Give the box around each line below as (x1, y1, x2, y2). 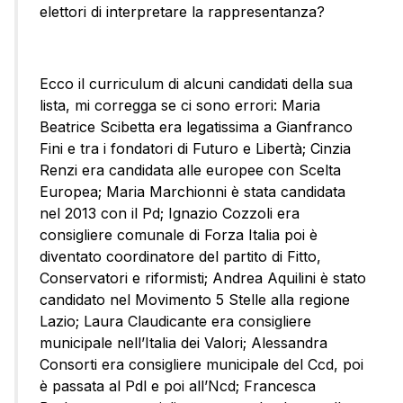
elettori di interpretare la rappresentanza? (40, 3, 325, 22)
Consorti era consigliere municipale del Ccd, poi (40, 355, 363, 374)
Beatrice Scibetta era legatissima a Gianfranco (40, 118, 353, 137)
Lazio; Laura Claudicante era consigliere (40, 312, 311, 331)
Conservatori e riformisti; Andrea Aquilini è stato (40, 269, 366, 288)
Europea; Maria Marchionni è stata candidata (40, 183, 345, 201)
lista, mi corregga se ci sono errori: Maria (40, 96, 320, 115)
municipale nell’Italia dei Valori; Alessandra (40, 334, 327, 353)
